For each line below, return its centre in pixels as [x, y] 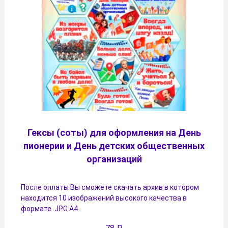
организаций [114, 159]
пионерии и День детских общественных [114, 146]
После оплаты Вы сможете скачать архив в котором [110, 188]
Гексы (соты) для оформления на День [114, 133]
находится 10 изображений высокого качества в [104, 198]
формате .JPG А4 [49, 209]
